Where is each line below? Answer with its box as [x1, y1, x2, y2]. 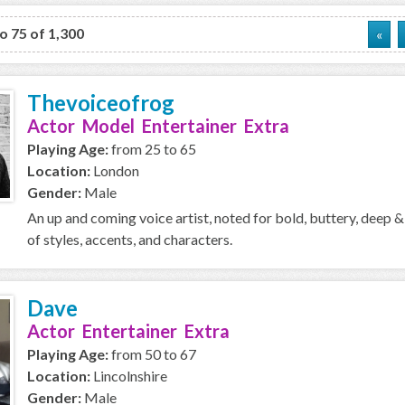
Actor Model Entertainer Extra [27, 115, 289, 137]
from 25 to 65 [108, 140, 196, 157]
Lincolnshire [90, 367, 167, 384]
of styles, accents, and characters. [27, 231, 232, 248]
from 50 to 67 [108, 345, 196, 363]
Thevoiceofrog [27, 89, 174, 116]
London [90, 162, 139, 179]
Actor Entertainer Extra [27, 320, 230, 342]
